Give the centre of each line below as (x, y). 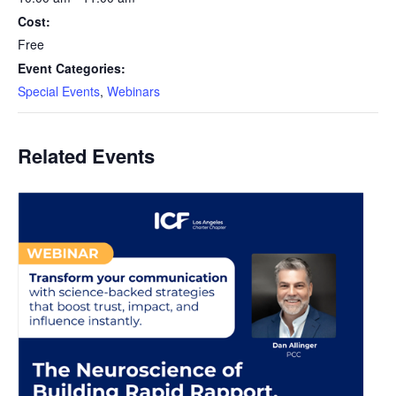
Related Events (86, 156)
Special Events (59, 91)
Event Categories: (72, 68)
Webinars (133, 91)
